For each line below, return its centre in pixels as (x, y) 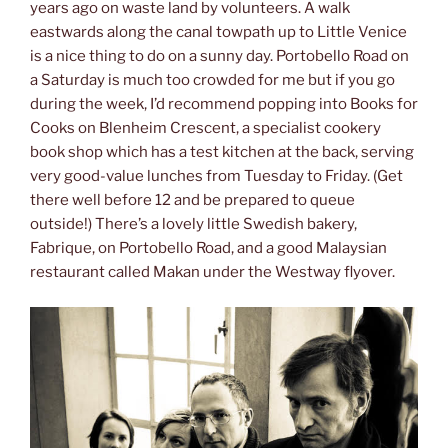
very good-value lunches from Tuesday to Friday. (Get (216, 176)
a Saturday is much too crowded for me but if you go (212, 80)
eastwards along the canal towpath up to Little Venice (218, 32)
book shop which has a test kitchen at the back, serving (222, 152)
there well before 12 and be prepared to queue (192, 200)
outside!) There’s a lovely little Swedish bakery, (193, 224)
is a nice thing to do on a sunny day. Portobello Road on (219, 56)
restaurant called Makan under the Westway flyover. (212, 272)
